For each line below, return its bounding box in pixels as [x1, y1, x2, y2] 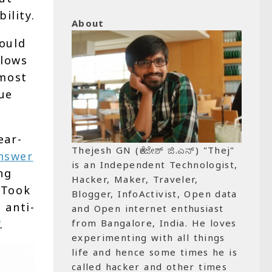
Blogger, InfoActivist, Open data [72, 188, 237, 200]
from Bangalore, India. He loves [72, 217, 237, 229]
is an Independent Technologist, [72, 158, 238, 171]
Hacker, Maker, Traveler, [72, 173, 199, 185]
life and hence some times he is [72, 246, 238, 258]
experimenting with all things [72, 231, 225, 243]
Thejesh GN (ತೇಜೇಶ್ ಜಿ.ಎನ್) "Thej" [72, 144, 235, 156]
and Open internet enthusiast [72, 202, 224, 214]
